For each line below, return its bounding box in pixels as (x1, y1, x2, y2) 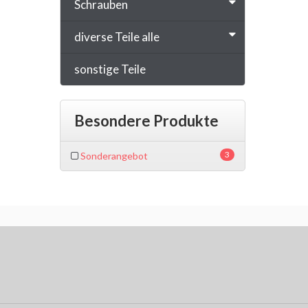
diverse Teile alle (74, 29, 159, 44)
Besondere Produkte (74, 111, 219, 130)
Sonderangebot (78, 149, 148, 162)
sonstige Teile (74, 61, 146, 76)
